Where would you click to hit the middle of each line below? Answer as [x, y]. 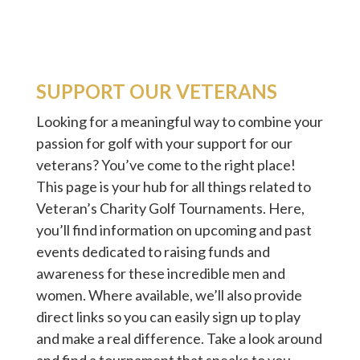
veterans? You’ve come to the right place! [166, 165]
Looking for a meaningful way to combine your [179, 121]
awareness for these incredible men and [160, 273]
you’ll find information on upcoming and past [174, 230]
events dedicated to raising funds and [153, 252]
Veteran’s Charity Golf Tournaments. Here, [170, 208]
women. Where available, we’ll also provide [169, 295]
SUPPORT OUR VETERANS [156, 91]
